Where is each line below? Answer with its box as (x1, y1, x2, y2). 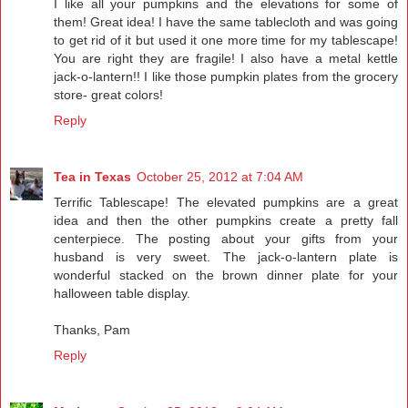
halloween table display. (54, 286, 190, 301)
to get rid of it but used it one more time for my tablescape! (54, 33, 398, 48)
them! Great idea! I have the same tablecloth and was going (54, 15, 398, 30)
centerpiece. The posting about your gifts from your (54, 231, 398, 246)
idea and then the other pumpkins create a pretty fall (54, 213, 398, 228)
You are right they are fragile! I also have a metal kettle (54, 51, 398, 66)
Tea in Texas (54, 169, 131, 184)
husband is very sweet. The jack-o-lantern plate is (54, 250, 398, 264)
